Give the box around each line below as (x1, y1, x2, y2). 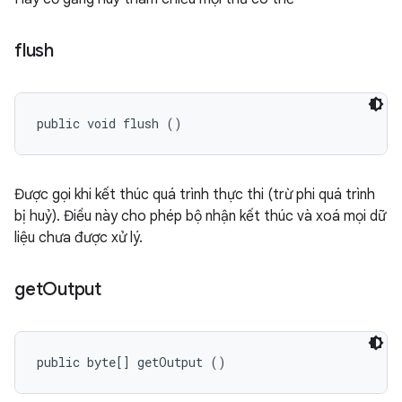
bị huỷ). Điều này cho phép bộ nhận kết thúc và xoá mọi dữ (14, 207, 386, 225)
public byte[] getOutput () (37, 354, 226, 371)
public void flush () (37, 115, 182, 132)
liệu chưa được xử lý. (14, 229, 143, 247)
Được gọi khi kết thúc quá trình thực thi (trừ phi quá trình (14, 186, 375, 204)
